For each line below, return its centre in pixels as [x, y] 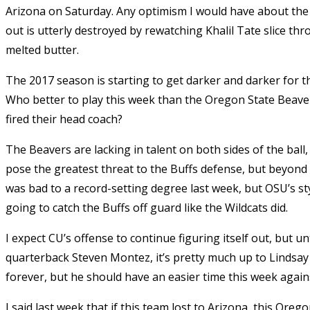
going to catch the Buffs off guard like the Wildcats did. [147, 207]
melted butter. [42, 49]
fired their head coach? [64, 119]
